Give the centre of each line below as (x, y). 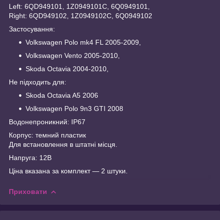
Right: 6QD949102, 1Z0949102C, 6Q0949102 (81, 15)
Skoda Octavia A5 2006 (62, 95)
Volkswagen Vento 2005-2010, (73, 55)
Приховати (28, 191)
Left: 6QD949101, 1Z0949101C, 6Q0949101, (79, 6)
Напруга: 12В (30, 157)
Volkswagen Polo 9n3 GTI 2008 (74, 108)
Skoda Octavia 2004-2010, (67, 69)
